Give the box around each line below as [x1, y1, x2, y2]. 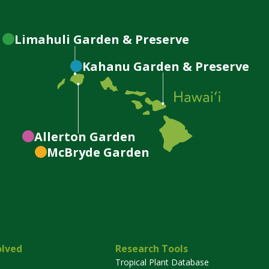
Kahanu [82, 58, 130, 74]
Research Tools [115, 241, 189, 255]
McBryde [47, 144, 101, 160]
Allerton [34, 128, 87, 145]
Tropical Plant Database [115, 256, 210, 268]
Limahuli [14, 31, 71, 47]
